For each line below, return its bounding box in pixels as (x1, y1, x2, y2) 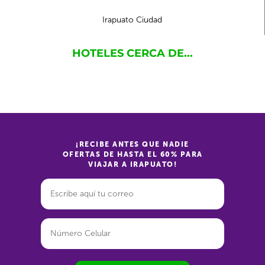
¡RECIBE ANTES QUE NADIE (76, 140, 189, 148)
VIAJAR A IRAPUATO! (88, 160, 177, 169)
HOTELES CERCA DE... (72, 47, 193, 60)
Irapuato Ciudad (102, 15, 162, 25)
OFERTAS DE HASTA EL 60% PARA (62, 150, 203, 159)
